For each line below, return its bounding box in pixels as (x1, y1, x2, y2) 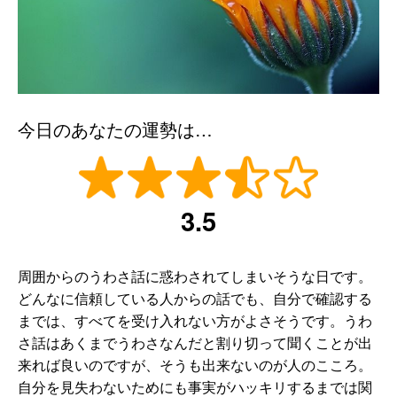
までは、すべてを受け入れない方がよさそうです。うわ (18, 310, 372, 331)
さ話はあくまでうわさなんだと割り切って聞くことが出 (18, 332, 372, 353)
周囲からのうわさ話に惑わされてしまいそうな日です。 (18, 266, 372, 286)
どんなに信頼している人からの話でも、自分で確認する (18, 288, 372, 308)
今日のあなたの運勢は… (18, 116, 213, 143)
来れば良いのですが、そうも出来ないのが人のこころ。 (18, 354, 372, 375)
